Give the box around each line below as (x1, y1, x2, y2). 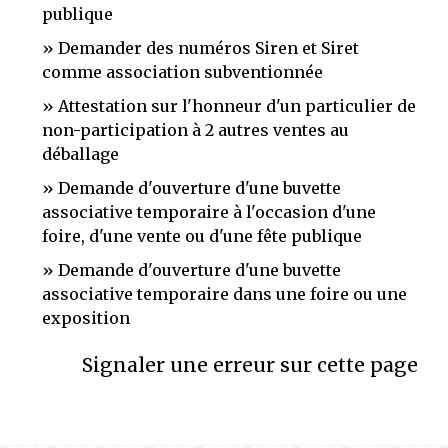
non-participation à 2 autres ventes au (42, 120, 349, 140)
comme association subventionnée (42, 62, 323, 82)
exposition (42, 308, 130, 328)
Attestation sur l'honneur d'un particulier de (58, 96, 416, 116)
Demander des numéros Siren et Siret (58, 38, 359, 58)
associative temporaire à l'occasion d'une (42, 202, 376, 222)
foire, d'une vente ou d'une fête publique (42, 226, 362, 246)
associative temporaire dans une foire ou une (42, 284, 407, 304)
